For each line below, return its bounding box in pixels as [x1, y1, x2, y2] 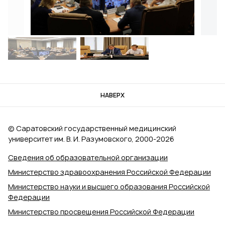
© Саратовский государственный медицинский [8, 124, 176, 134]
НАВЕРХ [100, 91, 125, 100]
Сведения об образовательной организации [8, 153, 168, 163]
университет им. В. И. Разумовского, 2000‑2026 [8, 134, 174, 144]
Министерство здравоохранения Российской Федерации [8, 167, 211, 177]
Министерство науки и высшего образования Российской [8, 182, 210, 192]
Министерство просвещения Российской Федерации [8, 207, 194, 217]
